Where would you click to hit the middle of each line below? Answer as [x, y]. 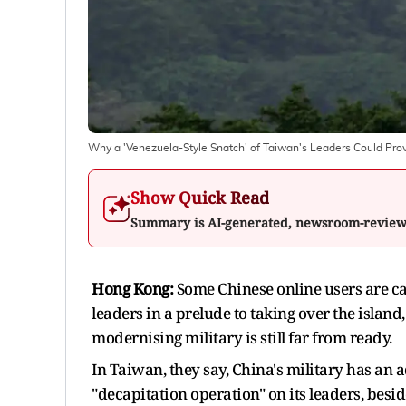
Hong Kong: [132, 288]
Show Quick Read [200, 197]
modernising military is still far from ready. [242, 337]
